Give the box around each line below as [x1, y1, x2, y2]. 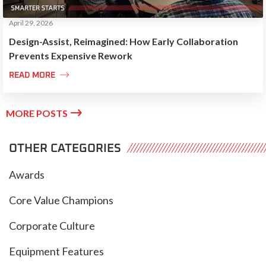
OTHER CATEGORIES [9, 142, 121, 154]
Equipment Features [9, 244, 104, 258]
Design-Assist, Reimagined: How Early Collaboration [9, 35, 239, 47]
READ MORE [9, 71, 57, 80]
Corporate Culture [9, 218, 95, 232]
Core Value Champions [9, 193, 113, 207]
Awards [9, 167, 45, 181]
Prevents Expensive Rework [9, 49, 132, 61]
